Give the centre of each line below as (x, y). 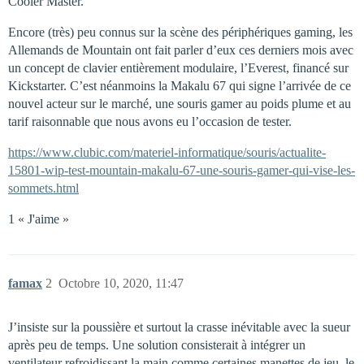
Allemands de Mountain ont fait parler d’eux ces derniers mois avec (181, 50)
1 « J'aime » (39, 219)
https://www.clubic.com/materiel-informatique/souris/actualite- (167, 153)
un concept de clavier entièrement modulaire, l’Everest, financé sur (178, 68)
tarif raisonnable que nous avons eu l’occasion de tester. (150, 122)
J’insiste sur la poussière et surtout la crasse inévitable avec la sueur (179, 327)
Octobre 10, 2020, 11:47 (121, 284)
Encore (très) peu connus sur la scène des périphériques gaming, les (180, 32)
